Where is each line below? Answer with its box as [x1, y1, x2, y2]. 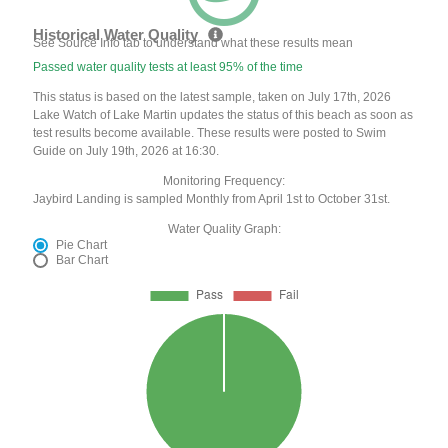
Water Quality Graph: [167, 222, 281, 237]
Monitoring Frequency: [163, 174, 285, 189]
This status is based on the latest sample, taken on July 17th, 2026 [33, 90, 392, 105]
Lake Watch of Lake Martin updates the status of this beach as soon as [33, 108, 414, 123]
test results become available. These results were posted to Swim [33, 126, 387, 141]
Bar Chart [56, 253, 109, 268]
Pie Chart [56, 238, 108, 253]
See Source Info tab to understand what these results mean [33, 36, 354, 51]
